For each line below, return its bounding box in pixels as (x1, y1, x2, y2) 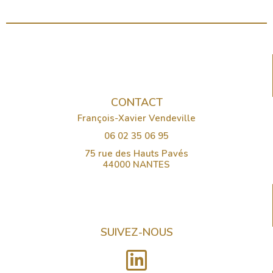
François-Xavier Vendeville (77, 112, 196, 124)
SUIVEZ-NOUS (100, 224, 173, 239)
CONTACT (110, 94, 163, 110)
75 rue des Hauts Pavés (85, 147, 188, 160)
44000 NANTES (103, 158, 170, 171)
